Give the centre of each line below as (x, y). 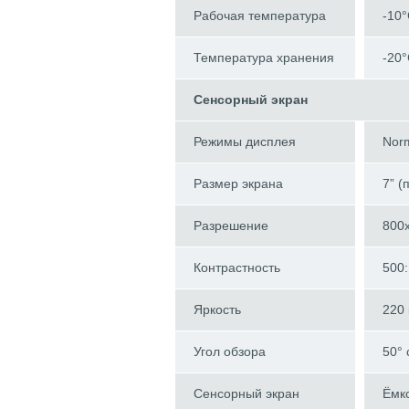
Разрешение (231, 226)
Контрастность (237, 268)
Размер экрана (238, 184)
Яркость (217, 310)
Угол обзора (230, 352)
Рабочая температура (260, 16)
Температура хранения (264, 58)
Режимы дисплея (245, 142)
